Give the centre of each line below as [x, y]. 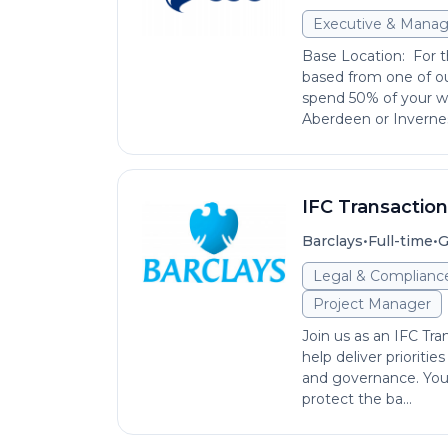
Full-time [400, 241]
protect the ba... [357, 399]
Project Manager [372, 304]
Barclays [332, 241]
